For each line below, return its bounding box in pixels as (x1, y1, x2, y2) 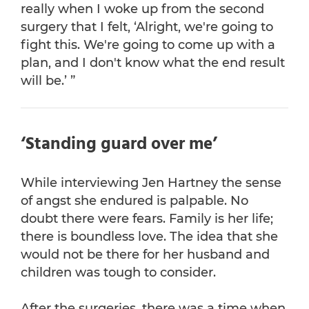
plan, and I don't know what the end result (21, 55, 285, 71)
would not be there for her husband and (21, 247, 270, 263)
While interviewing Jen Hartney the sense (21, 175, 281, 191)
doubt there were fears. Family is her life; (21, 211, 273, 227)
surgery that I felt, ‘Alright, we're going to (21, 19, 273, 35)
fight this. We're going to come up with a (21, 37, 275, 53)
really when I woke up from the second (21, 1, 264, 17)
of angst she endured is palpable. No (21, 193, 248, 209)
